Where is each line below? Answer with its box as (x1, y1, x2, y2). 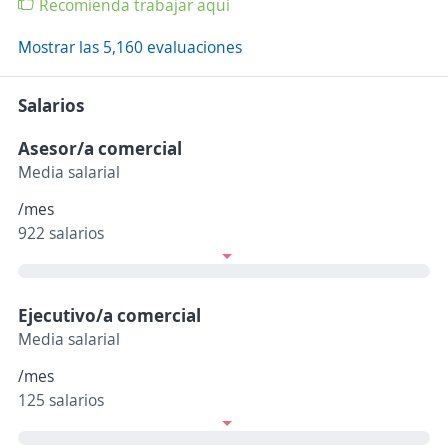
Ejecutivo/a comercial (18, 303, 201, 328)
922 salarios (18, 222, 104, 245)
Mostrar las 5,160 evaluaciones (18, 36, 242, 59)
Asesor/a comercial (18, 136, 182, 161)
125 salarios (18, 389, 104, 412)
